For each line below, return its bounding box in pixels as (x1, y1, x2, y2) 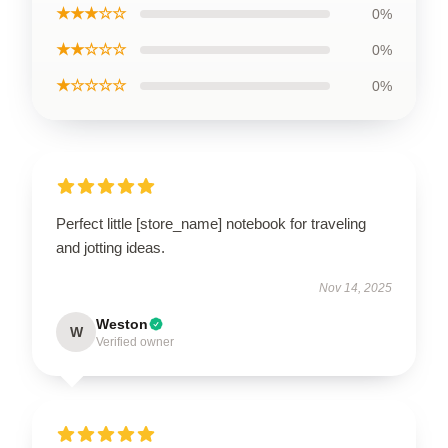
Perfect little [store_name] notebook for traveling (56, 214, 366, 232)
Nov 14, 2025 (319, 280, 392, 295)
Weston (96, 315, 148, 332)
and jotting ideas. (56, 238, 165, 256)
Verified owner (96, 334, 174, 349)
